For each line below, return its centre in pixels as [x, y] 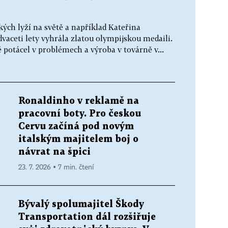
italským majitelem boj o [78, 139]
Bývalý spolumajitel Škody [81, 204]
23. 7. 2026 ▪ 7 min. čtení [56, 167]
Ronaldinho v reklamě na [79, 101]
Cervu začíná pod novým [76, 126]
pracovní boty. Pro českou [80, 113]
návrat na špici [54, 152]
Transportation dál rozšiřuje [87, 217]
